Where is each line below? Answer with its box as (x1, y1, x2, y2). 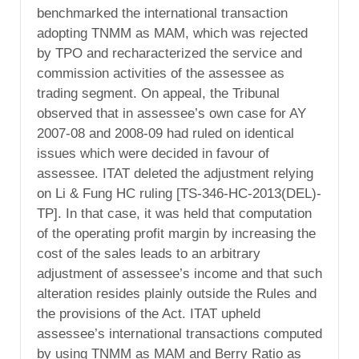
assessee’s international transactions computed (37, 326, 322, 342)
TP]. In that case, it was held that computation (37, 206, 312, 222)
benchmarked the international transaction (37, 6, 288, 22)
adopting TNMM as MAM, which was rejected (37, 26, 308, 42)
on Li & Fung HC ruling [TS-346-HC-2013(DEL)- (37, 186, 321, 202)
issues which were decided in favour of (37, 146, 269, 162)
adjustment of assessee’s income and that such (37, 266, 322, 282)
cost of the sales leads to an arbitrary (37, 246, 260, 262)
